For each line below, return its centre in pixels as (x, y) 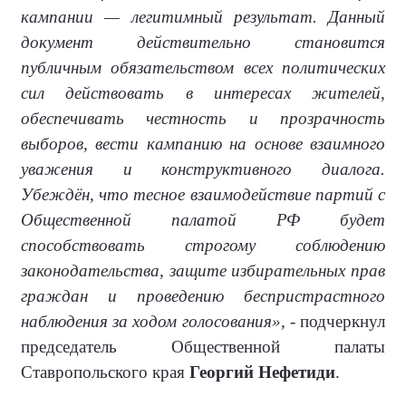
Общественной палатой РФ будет (203, 220)
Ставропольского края (105, 372)
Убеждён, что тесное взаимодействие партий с (203, 195)
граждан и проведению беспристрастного (203, 296)
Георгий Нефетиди (262, 372)
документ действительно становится (203, 43)
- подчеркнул (335, 322)
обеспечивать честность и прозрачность (203, 119)
